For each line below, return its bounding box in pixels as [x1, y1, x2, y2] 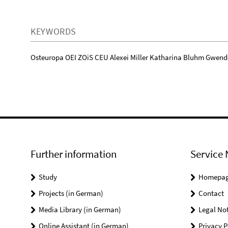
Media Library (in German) [39, 205, 121, 214]
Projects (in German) [39, 188, 103, 198]
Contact [198, 188, 224, 198]
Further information [31, 147, 117, 161]
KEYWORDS [31, 25, 77, 37]
